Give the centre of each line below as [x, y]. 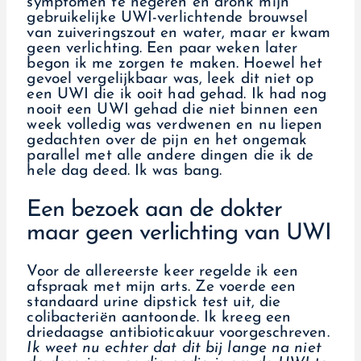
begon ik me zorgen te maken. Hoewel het [175, 64]
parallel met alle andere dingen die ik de [170, 156]
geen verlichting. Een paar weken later [162, 48]
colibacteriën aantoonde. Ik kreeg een [159, 317]
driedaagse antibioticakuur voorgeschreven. [178, 333]
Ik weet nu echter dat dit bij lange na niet [174, 348]
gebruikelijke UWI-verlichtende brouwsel [168, 18]
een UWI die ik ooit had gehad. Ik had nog [177, 94]
